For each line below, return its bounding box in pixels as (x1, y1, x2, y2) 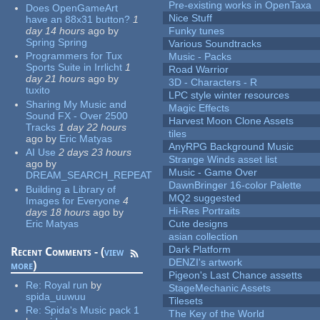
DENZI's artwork (169, 256, 243, 269)
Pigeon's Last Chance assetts (169, 269, 303, 281)
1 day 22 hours (59, 121, 127, 133)
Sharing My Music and (26, 98, 127, 110)
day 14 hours (26, 24, 86, 36)
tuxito (26, 84, 51, 96)
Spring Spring (26, 36, 88, 48)
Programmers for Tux (26, 50, 123, 62)
